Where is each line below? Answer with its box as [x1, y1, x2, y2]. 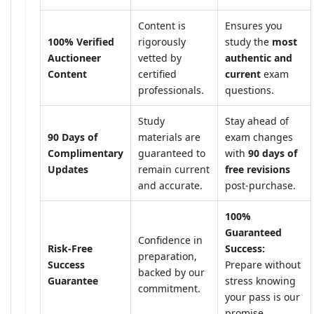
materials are [138, 130, 200, 144]
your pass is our [225, 290, 300, 303]
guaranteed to [138, 146, 205, 160]
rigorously [138, 35, 186, 48]
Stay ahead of [225, 114, 289, 128]
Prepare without [225, 258, 301, 271]
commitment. [138, 282, 200, 295]
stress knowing [225, 274, 296, 287]
